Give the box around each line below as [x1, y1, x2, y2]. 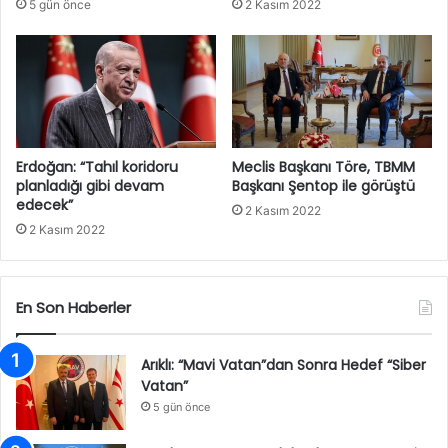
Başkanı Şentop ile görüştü [232, 175, 415, 196]
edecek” [16, 194, 73, 215]
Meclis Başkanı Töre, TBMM [232, 156, 415, 177]
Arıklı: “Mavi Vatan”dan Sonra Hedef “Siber [141, 354, 426, 375]
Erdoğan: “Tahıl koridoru [16, 156, 178, 177]
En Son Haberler [16, 296, 131, 318]
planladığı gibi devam [16, 175, 164, 196]
